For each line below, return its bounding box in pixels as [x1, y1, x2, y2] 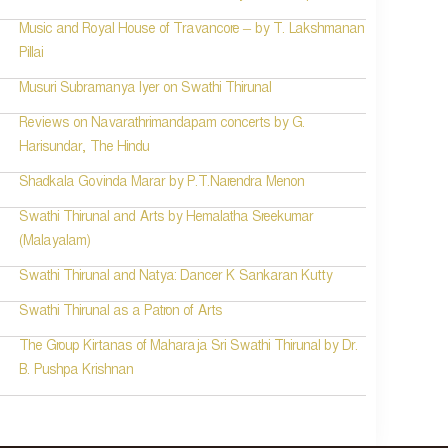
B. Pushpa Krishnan [19, 363, 134, 382]
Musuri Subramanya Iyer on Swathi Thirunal [19, 81, 272, 100]
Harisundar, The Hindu [19, 140, 150, 159]
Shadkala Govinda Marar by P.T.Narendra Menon [19, 175, 305, 194]
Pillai [19, 46, 44, 65]
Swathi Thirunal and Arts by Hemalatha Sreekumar [19, 210, 314, 229]
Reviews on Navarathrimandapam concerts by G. [19, 116, 306, 135]
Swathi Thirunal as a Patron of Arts [19, 304, 223, 323]
